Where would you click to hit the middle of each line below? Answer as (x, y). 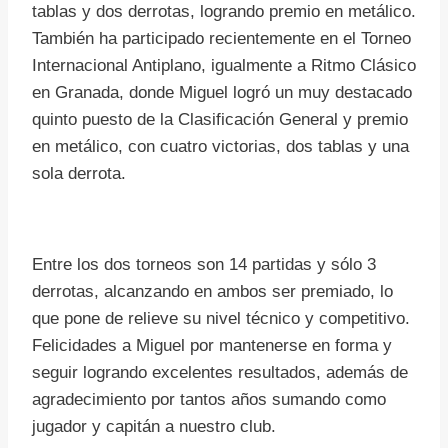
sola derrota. (79, 173)
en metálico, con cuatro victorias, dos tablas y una (220, 146)
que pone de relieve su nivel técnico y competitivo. (221, 318)
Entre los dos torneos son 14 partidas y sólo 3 (204, 264)
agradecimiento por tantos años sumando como (209, 399)
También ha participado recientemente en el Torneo (221, 38)
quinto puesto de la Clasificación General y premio (220, 119)
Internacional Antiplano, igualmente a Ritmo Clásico (224, 65)
